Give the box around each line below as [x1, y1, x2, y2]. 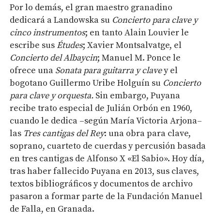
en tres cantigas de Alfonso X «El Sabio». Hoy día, [10, 153, 204, 164]
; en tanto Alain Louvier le [85, 27, 189, 38]
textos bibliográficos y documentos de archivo [10, 178, 193, 189]
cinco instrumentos [10, 27, 85, 38]
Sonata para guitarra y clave [55, 64, 164, 76]
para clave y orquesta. [10, 90, 95, 101]
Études [57, 39, 83, 51]
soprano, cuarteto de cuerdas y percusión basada [10, 140, 206, 152]
